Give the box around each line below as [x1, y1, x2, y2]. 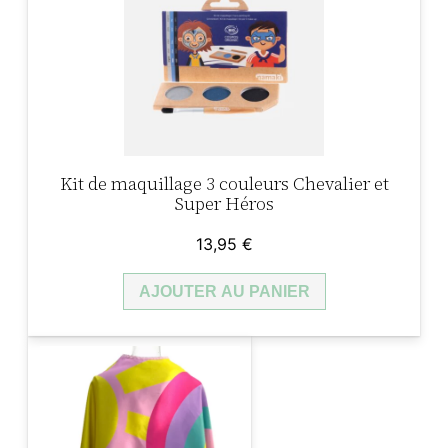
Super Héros [174, 191, 274, 217]
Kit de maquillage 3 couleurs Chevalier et [59, 171, 389, 197]
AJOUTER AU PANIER [138, 283, 310, 301]
